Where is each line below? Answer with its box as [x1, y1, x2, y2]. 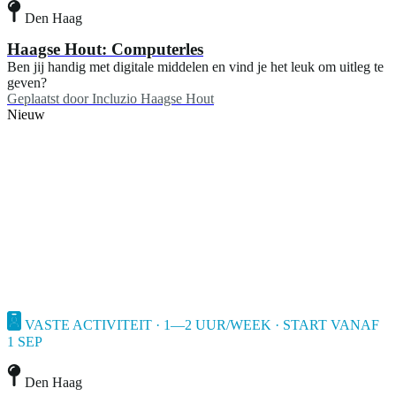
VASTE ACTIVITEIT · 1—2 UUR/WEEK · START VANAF [25, 317, 379, 333]
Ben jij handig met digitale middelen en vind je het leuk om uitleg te [7, 59, 384, 75]
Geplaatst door [7, 91, 88, 107]
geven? [7, 75, 47, 91]
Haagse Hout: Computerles [7, 40, 203, 59]
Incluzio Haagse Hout [92, 91, 214, 107]
